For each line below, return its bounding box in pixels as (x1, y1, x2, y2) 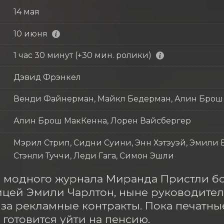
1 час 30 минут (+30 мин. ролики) (13, 50, 151, 60)
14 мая (13, 6, 39, 16)
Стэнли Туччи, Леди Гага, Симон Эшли (13, 150, 174, 160)
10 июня (13, 28, 47, 38)
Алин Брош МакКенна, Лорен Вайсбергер (13, 115, 191, 125)
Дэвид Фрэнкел (13, 72, 81, 82)
